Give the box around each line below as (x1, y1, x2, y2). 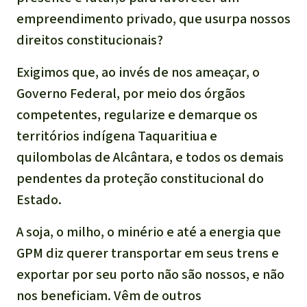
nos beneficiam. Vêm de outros (16, 286, 201, 306)
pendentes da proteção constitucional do (16, 169, 264, 188)
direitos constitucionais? (16, 31, 163, 50)
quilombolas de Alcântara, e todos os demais (16, 148, 284, 167)
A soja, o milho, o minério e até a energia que (16, 223, 281, 242)
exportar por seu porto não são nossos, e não (16, 265, 284, 284)
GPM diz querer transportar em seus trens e (16, 244, 279, 263)
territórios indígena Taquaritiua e (16, 127, 217, 146)
